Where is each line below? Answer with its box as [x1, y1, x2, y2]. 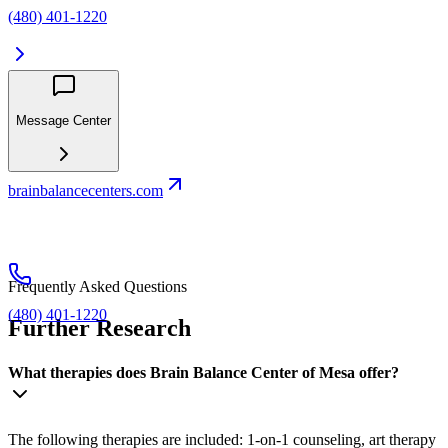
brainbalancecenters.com [8, 181, 163, 199]
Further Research [8, 315, 191, 342]
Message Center [16, 113, 111, 129]
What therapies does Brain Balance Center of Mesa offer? [8, 363, 399, 381]
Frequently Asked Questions [8, 277, 187, 295]
